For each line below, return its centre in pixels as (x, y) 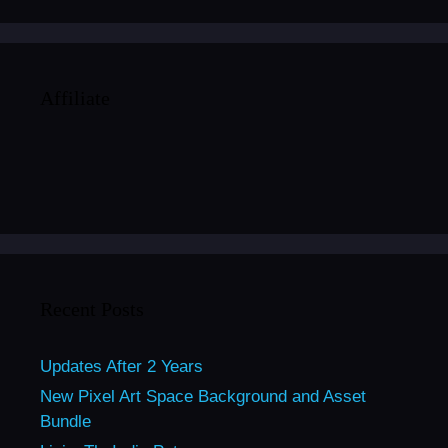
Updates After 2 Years (121, 366)
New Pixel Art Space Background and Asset (203, 396)
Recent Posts (92, 308)
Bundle (65, 421)
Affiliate (75, 97)
